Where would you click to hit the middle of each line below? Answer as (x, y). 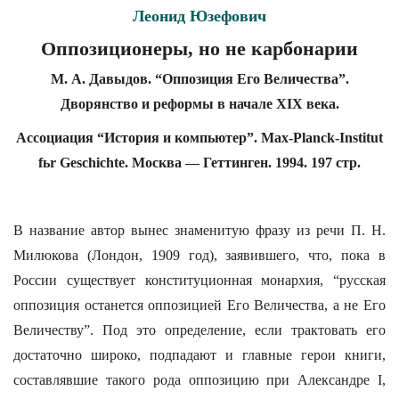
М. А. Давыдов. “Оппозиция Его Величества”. (199, 79)
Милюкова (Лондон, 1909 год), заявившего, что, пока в (199, 255)
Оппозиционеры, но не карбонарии (199, 49)
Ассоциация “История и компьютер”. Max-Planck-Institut (199, 138)
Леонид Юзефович (199, 16)
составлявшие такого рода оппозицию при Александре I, (199, 380)
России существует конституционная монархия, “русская (199, 280)
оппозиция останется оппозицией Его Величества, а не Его (199, 305)
